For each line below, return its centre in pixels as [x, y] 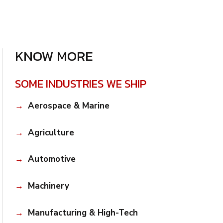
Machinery [48, 186]
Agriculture [51, 132]
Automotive [52, 159]
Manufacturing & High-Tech [83, 213]
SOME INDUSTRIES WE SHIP [81, 83]
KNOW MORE [54, 56]
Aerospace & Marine [68, 106]
